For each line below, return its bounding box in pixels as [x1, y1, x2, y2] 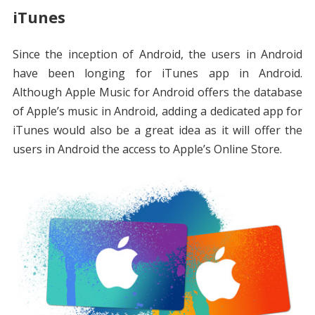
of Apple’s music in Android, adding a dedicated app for [12, 103, 303, 120]
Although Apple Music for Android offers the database [12, 84, 303, 101]
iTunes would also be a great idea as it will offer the [12, 122, 303, 139]
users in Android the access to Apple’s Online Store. [12, 141, 282, 157]
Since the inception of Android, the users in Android [12, 46, 303, 63]
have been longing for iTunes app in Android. [12, 65, 303, 82]
